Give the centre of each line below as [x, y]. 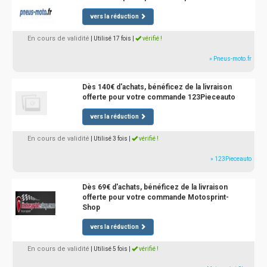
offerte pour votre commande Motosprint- [155, 197]
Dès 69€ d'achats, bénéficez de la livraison [155, 187]
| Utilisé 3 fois [109, 139]
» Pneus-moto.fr [230, 59]
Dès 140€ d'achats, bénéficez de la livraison [157, 87]
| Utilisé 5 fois [109, 249]
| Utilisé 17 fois [111, 38]
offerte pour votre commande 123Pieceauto [159, 97]
